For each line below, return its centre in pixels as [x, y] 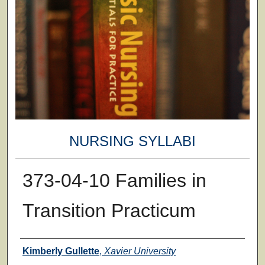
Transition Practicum [109, 210]
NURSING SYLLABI [132, 141]
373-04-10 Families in [114, 180]
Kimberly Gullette [61, 251]
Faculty [43, 250]
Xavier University [140, 251]
